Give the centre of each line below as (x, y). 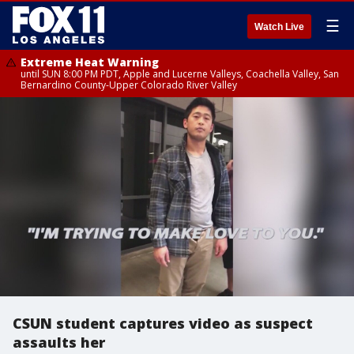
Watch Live (279, 27)
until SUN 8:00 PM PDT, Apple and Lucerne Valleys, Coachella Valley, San (180, 74)
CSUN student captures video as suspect (163, 323)
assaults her (59, 342)
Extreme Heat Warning (90, 62)
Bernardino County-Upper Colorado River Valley (129, 85)
